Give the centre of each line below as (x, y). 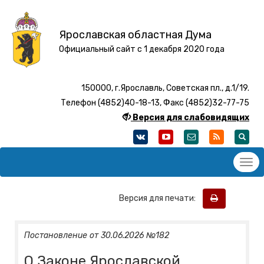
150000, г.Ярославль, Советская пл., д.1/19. (165, 88)
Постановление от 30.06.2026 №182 (97, 236)
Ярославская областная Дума (135, 35)
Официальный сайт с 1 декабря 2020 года (141, 49)
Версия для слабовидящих (191, 118)
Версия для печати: (160, 198)
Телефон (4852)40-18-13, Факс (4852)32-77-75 (155, 103)
